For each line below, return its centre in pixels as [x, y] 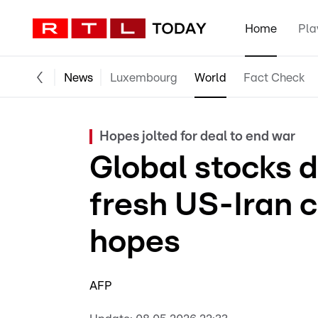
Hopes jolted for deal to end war [197, 137]
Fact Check [274, 77]
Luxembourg [144, 77]
